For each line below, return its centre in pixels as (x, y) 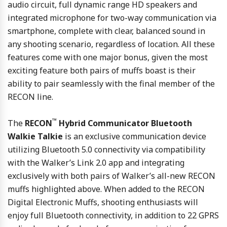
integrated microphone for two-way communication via (112, 17)
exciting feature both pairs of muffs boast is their (102, 70)
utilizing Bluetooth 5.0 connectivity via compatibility (106, 149)
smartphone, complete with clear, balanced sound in (106, 31)
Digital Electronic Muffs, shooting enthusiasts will (103, 202)
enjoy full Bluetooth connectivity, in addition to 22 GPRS (113, 215)
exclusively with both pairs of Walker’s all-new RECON (111, 176)
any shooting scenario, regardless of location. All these (111, 44)
